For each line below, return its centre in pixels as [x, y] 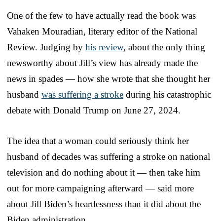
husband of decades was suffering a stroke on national [109, 157]
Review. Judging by [46, 47]
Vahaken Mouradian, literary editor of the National [102, 32]
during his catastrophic [167, 95]
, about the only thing [164, 47]
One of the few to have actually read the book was [101, 16]
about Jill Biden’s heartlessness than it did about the [104, 204]
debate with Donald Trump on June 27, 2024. [94, 110]
